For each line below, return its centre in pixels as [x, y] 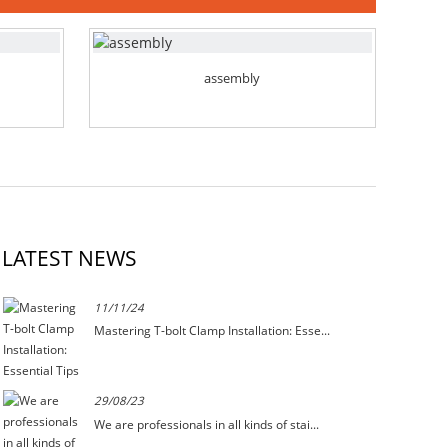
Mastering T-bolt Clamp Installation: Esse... [211, 331]
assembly [232, 77]
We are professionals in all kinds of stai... [206, 424]
